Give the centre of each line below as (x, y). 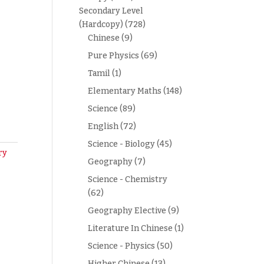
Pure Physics (114, 56)
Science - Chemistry (128, 179)
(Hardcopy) (101, 24)
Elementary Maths (125, 91)
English (103, 126)
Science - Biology (122, 144)
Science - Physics (122, 246)
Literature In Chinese (131, 228)
